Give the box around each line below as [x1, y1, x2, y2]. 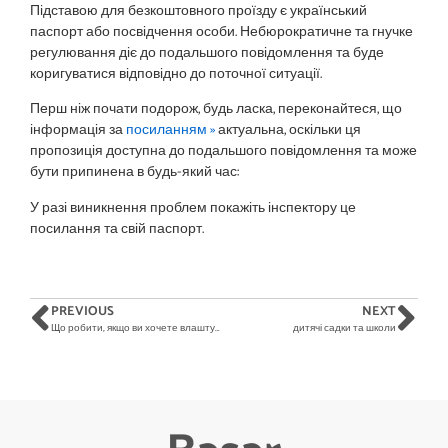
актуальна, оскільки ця [215, 118, 361, 143]
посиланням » [126, 118, 215, 143]
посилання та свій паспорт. [30, 216, 204, 241]
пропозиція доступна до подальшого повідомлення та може [30, 139, 417, 164]
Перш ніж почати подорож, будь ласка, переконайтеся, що [30, 97, 402, 122]
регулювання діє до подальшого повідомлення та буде [30, 40, 384, 65]
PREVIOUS [51, 301, 114, 323]
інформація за [30, 118, 126, 143]
